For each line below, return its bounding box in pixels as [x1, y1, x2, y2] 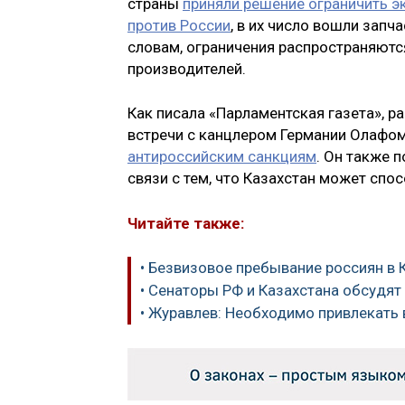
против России [127, 15, 231, 34]
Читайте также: [127, 213, 244, 232]
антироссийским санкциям [127, 147, 316, 166]
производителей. [127, 59, 246, 78]
